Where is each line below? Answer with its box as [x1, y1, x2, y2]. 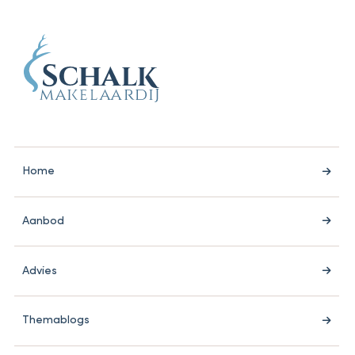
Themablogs [22, 315, 90, 327]
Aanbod [22, 215, 64, 227]
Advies [22, 265, 57, 277]
